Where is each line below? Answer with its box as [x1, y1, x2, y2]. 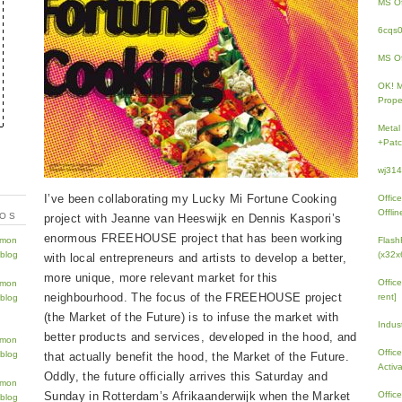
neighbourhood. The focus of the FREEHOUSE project [44, 291, 343, 305]
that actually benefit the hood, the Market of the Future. [44, 350, 349, 364]
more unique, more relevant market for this [44, 271, 278, 285]
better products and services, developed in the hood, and [44, 330, 357, 345]
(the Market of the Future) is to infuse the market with [44, 310, 339, 325]
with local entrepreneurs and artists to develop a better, [44, 251, 346, 266]
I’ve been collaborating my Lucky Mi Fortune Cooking [44, 192, 336, 206]
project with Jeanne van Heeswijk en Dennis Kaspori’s [44, 212, 342, 226]
